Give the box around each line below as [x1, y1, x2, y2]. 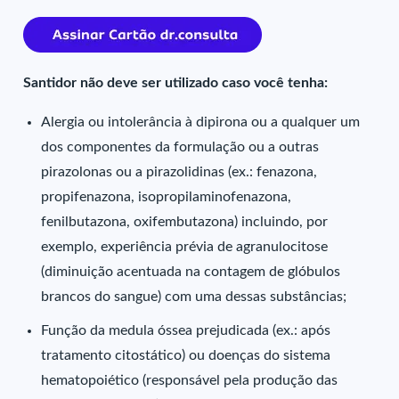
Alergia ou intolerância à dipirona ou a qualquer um [41, 115, 361, 129]
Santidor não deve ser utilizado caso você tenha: [23, 76, 329, 90]
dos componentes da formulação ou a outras [41, 140, 320, 154]
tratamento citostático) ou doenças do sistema [41, 348, 331, 362]
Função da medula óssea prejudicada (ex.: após [41, 323, 331, 338]
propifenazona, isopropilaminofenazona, [41, 190, 292, 204]
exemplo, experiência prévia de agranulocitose [41, 240, 329, 254]
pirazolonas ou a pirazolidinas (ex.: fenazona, [41, 165, 318, 179]
